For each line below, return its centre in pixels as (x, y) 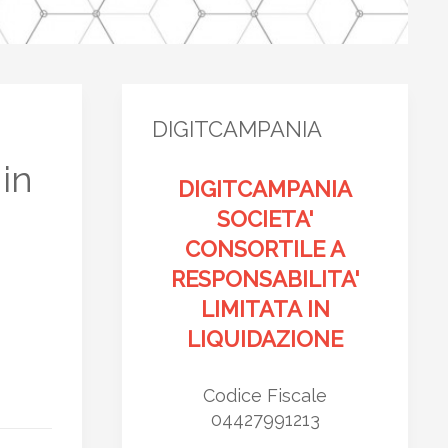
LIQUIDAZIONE (265, 339)
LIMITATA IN (265, 309)
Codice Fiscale (265, 395)
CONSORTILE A (265, 249)
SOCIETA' (265, 219)
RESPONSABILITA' (265, 279)
